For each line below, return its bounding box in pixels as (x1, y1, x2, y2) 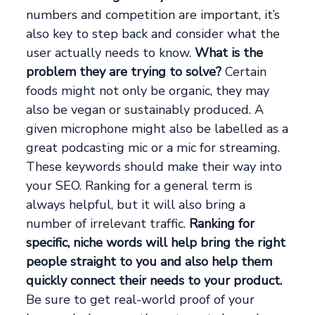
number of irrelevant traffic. (26, 215, 190, 233)
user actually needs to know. (26, 44, 195, 62)
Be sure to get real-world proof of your (26, 291, 255, 309)
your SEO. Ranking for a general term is (26, 177, 253, 195)
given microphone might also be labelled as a (26, 120, 289, 138)
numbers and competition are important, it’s (26, 6, 281, 24)
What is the (195, 44, 264, 62)
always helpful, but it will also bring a (26, 196, 246, 214)
